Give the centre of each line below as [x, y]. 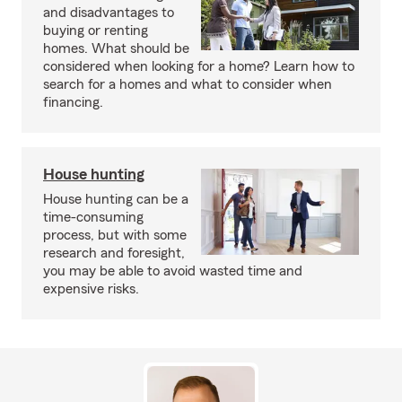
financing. [73, 102]
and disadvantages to [109, 13]
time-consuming [93, 217]
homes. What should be [116, 48]
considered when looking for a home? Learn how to [199, 66]
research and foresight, [114, 253]
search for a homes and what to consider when [188, 84]
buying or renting [96, 31]
